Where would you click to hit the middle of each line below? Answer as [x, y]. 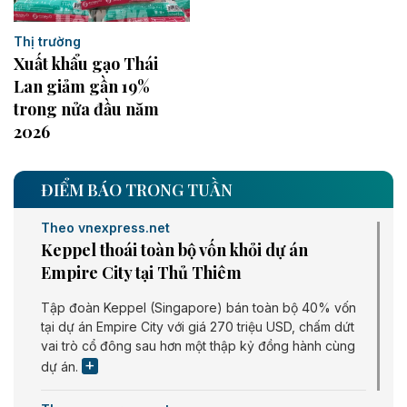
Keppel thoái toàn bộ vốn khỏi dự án [174, 250]
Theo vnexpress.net [105, 228]
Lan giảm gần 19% [82, 87]
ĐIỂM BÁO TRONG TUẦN [137, 190]
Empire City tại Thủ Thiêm [141, 273]
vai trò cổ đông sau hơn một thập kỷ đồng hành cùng [198, 346]
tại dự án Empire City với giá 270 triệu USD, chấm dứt [198, 327]
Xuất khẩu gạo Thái [86, 64]
